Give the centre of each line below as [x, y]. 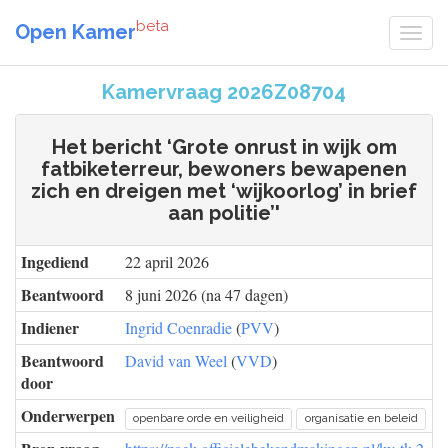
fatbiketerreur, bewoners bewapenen [224, 169]
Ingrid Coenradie [178, 327]
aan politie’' [224, 213]
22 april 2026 [167, 261]
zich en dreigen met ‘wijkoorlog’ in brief [224, 191]
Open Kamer [75, 31]
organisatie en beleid [361, 418]
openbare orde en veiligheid [209, 418]
